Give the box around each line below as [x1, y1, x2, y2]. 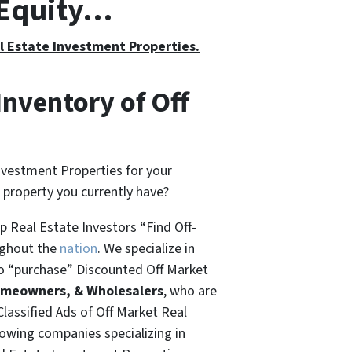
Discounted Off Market [73, 259, 208, 280]
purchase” [14, 259, 73, 280]
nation [60, 238, 97, 258]
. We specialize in [97, 238, 195, 258]
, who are [163, 280, 217, 301]
